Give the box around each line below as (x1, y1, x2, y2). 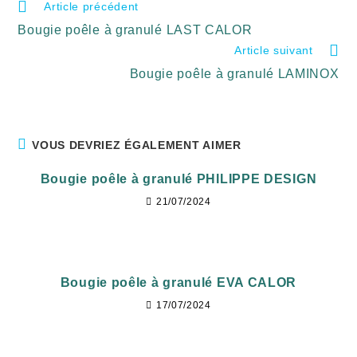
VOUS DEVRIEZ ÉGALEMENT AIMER (32, 139, 241, 151)
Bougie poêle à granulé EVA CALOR (60, 276, 297, 289)
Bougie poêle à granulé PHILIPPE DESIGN (40, 172, 317, 186)
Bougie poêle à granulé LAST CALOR (18, 23, 253, 37)
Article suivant (234, 44, 313, 57)
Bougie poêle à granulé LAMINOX (129, 67, 339, 80)
